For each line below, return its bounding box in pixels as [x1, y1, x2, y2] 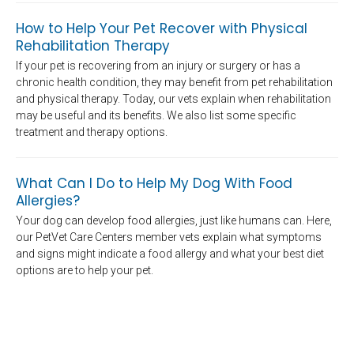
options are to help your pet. [16, 264, 153, 277]
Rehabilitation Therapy [16, 36, 170, 55]
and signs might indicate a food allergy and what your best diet [16, 247, 324, 261]
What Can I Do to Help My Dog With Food [16, 174, 292, 194]
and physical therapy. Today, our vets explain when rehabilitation [16, 92, 331, 106]
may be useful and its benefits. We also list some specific [16, 109, 296, 122]
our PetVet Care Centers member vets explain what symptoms [16, 231, 322, 244]
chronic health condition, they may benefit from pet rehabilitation [16, 76, 333, 89]
